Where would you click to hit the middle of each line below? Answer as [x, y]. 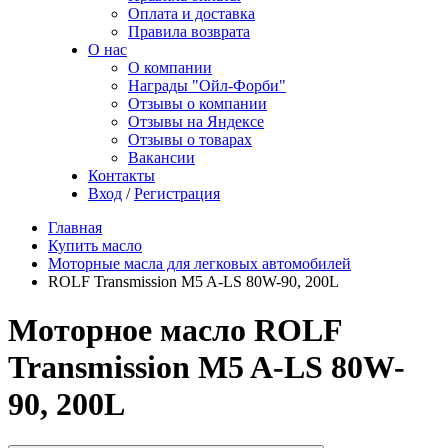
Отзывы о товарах [190, 139]
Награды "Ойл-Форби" [207, 85]
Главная [75, 227]
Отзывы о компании [197, 103]
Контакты [121, 175]
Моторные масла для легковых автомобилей [199, 263]
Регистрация [177, 193]
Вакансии [161, 157]
